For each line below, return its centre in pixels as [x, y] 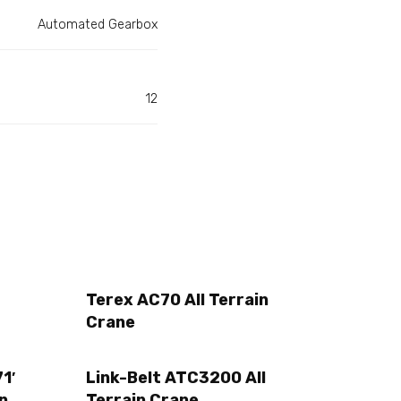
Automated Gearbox [98, 25]
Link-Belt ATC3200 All [176, 377]
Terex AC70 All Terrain [177, 300]
